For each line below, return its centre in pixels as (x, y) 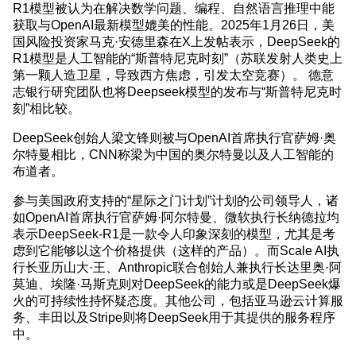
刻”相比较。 (46, 108)
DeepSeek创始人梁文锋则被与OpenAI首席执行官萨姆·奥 (174, 137)
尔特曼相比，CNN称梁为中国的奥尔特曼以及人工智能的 (173, 154)
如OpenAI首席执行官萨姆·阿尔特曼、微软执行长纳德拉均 (176, 217)
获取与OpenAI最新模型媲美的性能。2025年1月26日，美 (174, 24)
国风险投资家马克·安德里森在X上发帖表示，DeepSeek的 (176, 41)
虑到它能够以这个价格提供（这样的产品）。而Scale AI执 (176, 250)
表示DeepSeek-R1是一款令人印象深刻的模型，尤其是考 (174, 233)
